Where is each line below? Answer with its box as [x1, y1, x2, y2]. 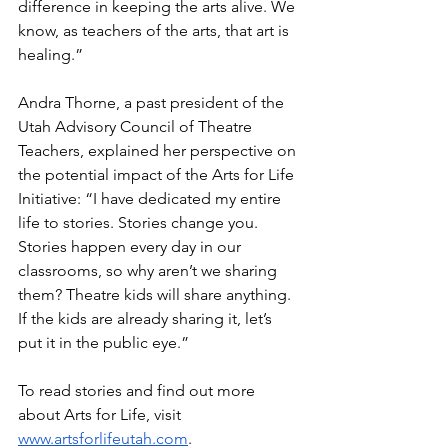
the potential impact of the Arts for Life [18, 164, 298, 184]
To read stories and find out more [18, 380, 259, 400]
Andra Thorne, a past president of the [18, 92, 288, 112]
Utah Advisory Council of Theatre [18, 116, 256, 136]
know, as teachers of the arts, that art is [18, 20, 293, 40]
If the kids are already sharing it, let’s [18, 308, 276, 328]
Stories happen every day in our [18, 236, 245, 256]
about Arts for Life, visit [18, 404, 185, 424]
